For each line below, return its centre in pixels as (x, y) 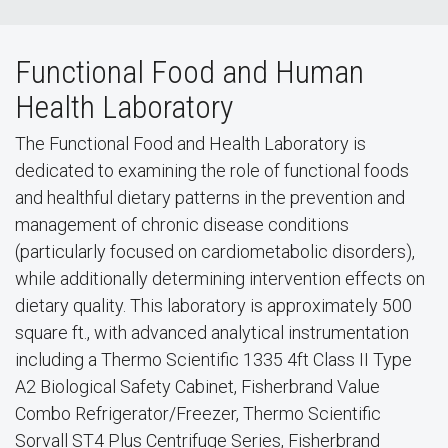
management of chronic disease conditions (182, 224)
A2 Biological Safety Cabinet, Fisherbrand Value (197, 386)
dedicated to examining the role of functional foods (212, 170)
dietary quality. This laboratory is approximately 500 (213, 305)
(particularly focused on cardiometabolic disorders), (215, 251)
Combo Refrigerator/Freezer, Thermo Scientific (198, 413)
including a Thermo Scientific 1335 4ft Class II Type (213, 359)
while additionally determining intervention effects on (220, 278)
